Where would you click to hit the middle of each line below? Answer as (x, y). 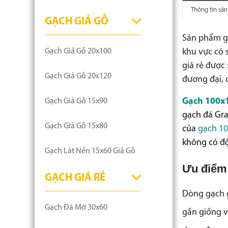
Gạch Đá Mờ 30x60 (76, 208)
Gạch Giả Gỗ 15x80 (76, 126)
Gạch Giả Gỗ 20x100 (78, 51)
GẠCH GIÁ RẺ (75, 178)
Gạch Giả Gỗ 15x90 (76, 101)
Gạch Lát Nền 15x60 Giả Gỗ (90, 151)
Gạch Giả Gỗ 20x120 (78, 76)
